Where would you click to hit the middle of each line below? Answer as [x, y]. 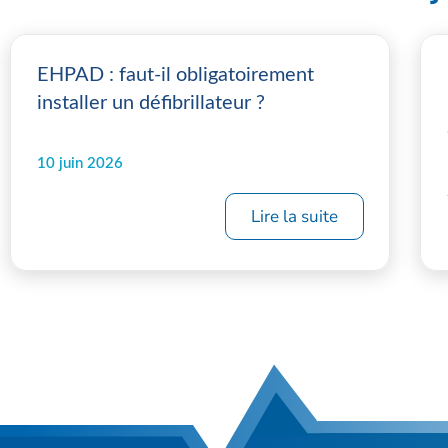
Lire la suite [294, 216]
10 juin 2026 [80, 163]
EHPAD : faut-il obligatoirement [175, 75]
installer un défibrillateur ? [151, 103]
